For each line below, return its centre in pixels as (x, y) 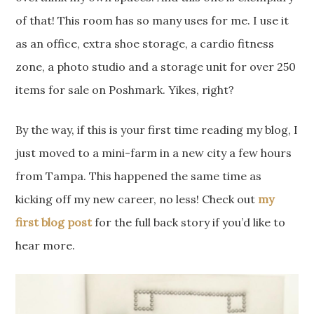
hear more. (46, 245)
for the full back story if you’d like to (189, 222)
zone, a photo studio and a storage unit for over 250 (156, 66)
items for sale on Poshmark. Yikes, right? (125, 89)
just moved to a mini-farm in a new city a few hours (154, 152)
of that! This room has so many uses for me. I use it (152, 20)
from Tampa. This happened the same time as (139, 176)
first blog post (54, 222)
